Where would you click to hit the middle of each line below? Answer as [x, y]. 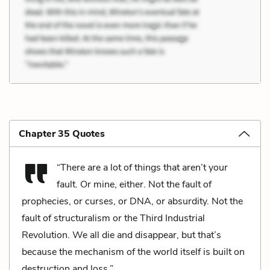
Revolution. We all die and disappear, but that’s [121, 235]
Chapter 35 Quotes [62, 133]
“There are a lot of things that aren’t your [142, 167]
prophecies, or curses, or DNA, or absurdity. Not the [132, 201]
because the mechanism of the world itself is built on [133, 252]
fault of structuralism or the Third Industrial [113, 218]
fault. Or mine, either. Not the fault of [134, 184]
